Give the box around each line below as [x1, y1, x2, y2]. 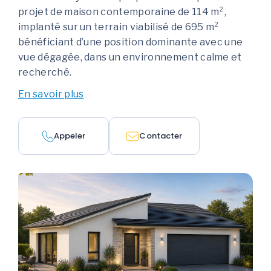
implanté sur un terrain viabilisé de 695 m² [18, 21, 220, 33]
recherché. [18, 67, 72, 78]
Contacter [139, 130, 183, 142]
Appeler [53, 130, 86, 142]
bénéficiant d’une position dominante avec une [18, 36, 243, 48]
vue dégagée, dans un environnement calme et [18, 51, 242, 63]
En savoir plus [18, 88, 84, 100]
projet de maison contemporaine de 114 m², [18, 6, 227, 18]
